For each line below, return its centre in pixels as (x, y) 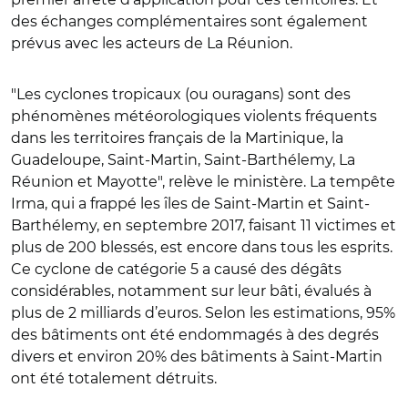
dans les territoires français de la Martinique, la (177, 138)
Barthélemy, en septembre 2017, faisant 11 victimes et (204, 225)
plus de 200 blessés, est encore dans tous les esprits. (202, 247)
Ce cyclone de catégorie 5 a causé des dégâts (176, 269)
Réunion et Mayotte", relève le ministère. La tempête (203, 181)
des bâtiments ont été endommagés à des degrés (195, 334)
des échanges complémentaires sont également (189, 21)
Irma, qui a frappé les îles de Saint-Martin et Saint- (190, 203)
